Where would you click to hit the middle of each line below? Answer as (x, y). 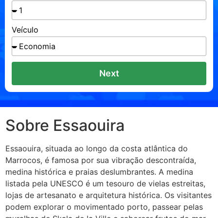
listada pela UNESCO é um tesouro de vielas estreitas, (105, 183)
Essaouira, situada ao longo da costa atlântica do (97, 148)
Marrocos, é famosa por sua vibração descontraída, (101, 160)
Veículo (25, 30)
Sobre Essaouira (65, 125)
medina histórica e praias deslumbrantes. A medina (99, 172)
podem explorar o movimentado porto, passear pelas (104, 207)
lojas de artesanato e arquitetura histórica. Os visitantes (109, 195)
